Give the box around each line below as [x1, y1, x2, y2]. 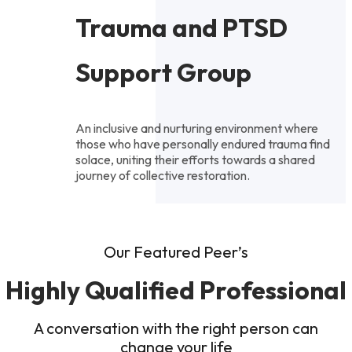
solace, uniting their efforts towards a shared [75, 151, 315, 167]
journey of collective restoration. [75, 167, 250, 183]
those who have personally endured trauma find [75, 135, 330, 152]
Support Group [75, 56, 251, 88]
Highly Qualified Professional [5, 273, 346, 306]
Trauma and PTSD [75, 11, 288, 43]
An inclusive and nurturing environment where [75, 119, 318, 136]
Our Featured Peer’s [104, 241, 248, 262]
